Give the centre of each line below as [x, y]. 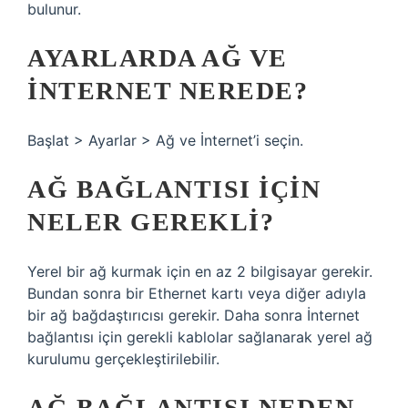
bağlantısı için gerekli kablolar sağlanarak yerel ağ [200, 337]
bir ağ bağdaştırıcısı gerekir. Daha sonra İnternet [194, 315]
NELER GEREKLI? [151, 222]
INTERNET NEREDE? [168, 91]
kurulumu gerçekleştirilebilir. [123, 359]
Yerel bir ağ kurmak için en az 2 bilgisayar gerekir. [200, 271]
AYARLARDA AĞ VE [158, 58]
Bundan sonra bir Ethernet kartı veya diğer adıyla [197, 293]
